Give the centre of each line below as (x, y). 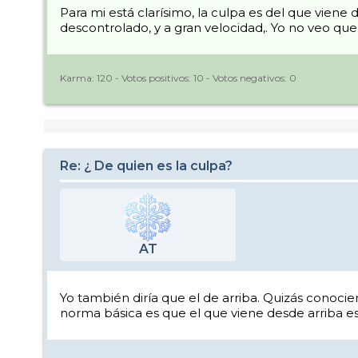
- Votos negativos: (247, 78)
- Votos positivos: (153, 78)
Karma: (78, 78)
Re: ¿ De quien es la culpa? (146, 166)
